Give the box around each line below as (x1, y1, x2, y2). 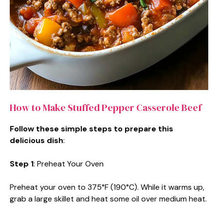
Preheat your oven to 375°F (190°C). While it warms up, (10, 182, 204, 192)
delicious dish (10, 135, 63, 145)
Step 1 (10, 158, 34, 169)
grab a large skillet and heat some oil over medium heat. (10, 193, 207, 204)
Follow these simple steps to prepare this (10, 123, 173, 134)
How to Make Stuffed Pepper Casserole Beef (10, 100, 201, 114)
